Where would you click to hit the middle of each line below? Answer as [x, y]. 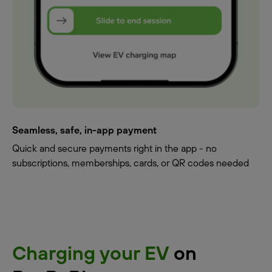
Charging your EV [90, 252]
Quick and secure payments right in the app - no [114, 148]
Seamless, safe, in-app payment [84, 130]
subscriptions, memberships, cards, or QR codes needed [131, 162]
